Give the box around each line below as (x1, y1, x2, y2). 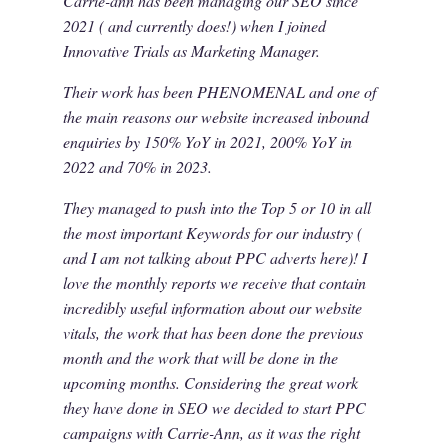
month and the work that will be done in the (62, 346, 338, 368)
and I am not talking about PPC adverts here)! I (62, 246, 367, 268)
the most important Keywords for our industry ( (62, 221, 362, 243)
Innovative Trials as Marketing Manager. (62, 39, 320, 61)
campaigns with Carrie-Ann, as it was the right (62, 421, 360, 443)
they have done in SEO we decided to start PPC (62, 396, 366, 418)
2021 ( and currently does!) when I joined (62, 14, 326, 36)
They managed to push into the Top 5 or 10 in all (62, 196, 371, 218)
